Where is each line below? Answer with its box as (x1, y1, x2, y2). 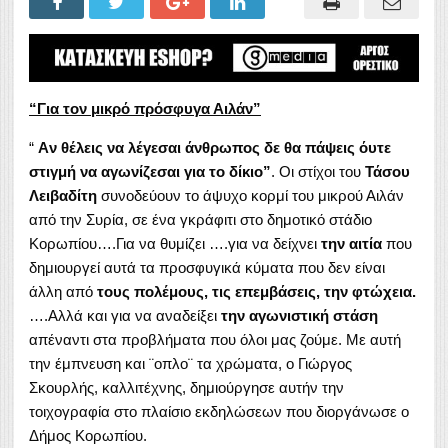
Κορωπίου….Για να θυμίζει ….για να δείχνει (29, 234, 321, 252)
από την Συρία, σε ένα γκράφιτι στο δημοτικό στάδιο (29, 210, 372, 228)
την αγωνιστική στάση (221, 306, 378, 324)
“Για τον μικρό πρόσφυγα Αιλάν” (29, 99, 261, 117)
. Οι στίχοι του (271, 162, 365, 180)
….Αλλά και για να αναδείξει (29, 306, 221, 324)
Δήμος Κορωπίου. (29, 426, 147, 444)
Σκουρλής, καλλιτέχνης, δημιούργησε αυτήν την (29, 378, 344, 396)
